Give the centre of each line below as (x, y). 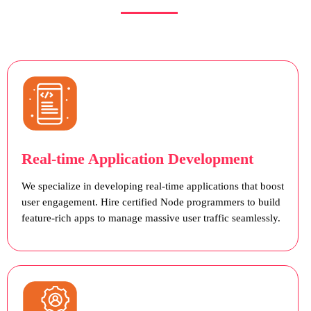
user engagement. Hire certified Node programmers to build (151, 202)
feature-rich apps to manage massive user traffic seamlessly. (151, 218)
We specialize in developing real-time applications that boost (152, 186)
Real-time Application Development (137, 159)
